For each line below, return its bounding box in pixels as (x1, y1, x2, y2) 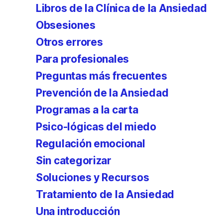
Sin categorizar (36, 154, 111, 167)
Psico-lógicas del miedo (36, 120, 156, 133)
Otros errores (36, 36, 103, 48)
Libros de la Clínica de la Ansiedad (36, 2, 207, 14)
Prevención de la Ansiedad (36, 87, 169, 99)
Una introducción (36, 205, 120, 218)
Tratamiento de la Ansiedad (36, 188, 174, 201)
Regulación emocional (36, 137, 145, 150)
